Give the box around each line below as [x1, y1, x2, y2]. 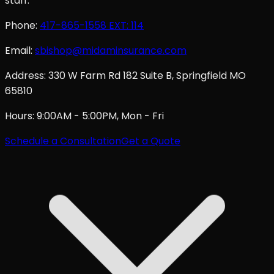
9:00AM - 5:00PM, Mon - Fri [34, 108, 164, 123]
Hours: [5, 108, 34, 123]
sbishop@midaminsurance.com [35, 43, 187, 57]
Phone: [5, 18, 37, 32]
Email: [5, 43, 32, 57]
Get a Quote [121, 133, 180, 148]
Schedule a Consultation [5, 133, 121, 148]
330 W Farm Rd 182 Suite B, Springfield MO [48, 68, 246, 83]
